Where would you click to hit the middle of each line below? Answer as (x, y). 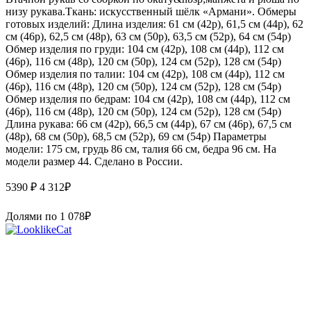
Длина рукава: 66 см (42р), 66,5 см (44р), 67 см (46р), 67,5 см (149, 124)
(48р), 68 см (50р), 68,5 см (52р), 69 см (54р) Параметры (136, 136)
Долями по (33, 216)
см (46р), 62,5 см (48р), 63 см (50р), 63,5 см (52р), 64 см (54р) (148, 36)
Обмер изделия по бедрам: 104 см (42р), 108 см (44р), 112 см (148, 99)
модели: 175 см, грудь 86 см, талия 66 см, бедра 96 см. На (141, 149)
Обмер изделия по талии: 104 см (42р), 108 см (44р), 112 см (145, 74)
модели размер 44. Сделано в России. (94, 161)
